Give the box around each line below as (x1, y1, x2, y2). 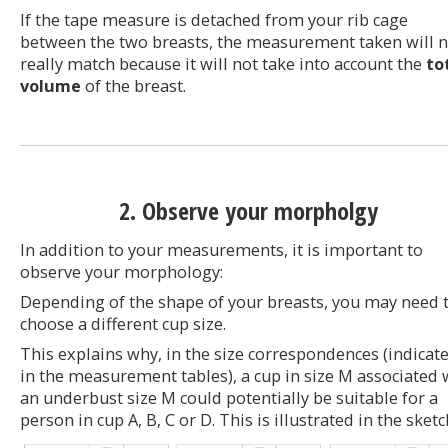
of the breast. (81, 75, 186, 98)
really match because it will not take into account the (20, 53, 426, 76)
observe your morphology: (20, 261, 223, 284)
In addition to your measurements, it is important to (20, 239, 423, 262)
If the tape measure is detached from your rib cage (20, 9, 408, 32)
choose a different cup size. (20, 313, 226, 336)
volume (20, 75, 81, 98)
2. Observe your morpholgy (119, 194, 378, 228)
